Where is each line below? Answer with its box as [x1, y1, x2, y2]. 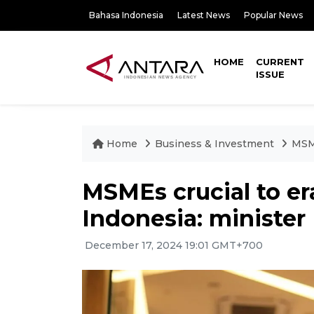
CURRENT [256, 56, 305, 67]
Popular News [244, 10, 303, 20]
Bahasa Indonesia [89, 10, 163, 20]
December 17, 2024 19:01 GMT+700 [82, 239, 263, 252]
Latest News [177, 10, 230, 20]
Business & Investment [155, 137, 274, 150]
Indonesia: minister [82, 205, 306, 232]
